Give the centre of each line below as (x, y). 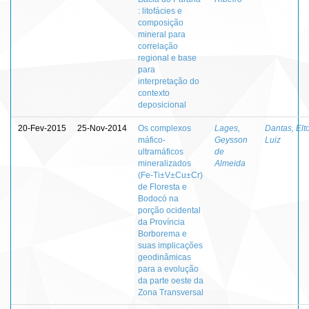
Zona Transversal (171, 292)
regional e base (167, 58)
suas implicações (170, 245)
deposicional (162, 104)
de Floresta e (162, 187)
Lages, (227, 128)
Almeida (230, 163)
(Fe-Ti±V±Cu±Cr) (170, 175)
